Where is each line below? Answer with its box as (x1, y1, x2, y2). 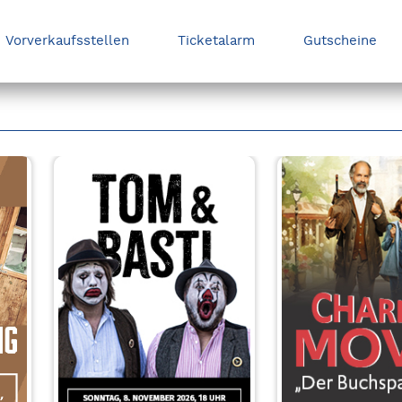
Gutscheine (302, 32, 377, 49)
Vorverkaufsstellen (4, 32, 129, 49)
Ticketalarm (177, 32, 255, 49)
